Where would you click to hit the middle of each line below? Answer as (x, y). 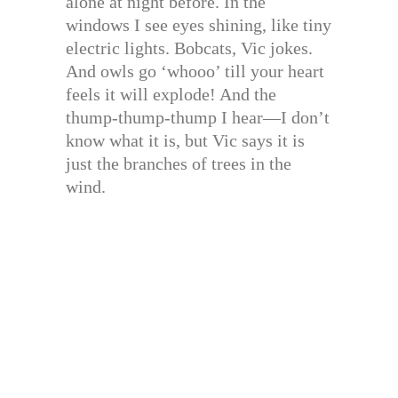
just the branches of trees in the (179, 163)
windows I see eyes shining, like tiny (199, 24)
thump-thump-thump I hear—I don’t (198, 117)
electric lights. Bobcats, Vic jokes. (189, 48)
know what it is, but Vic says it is (185, 140)
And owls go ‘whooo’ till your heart (195, 71)
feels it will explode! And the (171, 94)
